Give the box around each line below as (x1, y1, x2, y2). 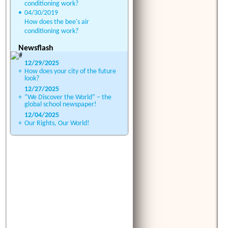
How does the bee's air (24, 18, 89, 26)
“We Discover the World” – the (24, 93, 111, 101)
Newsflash (18, 44, 53, 53)
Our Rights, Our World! (24, 119, 90, 127)
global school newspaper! (24, 100, 97, 108)
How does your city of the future (24, 67, 116, 75)
